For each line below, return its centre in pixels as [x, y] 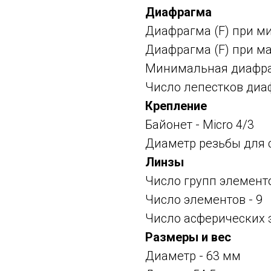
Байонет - [174, 125]
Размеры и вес [188, 237]
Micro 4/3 [228, 125]
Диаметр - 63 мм [193, 256]
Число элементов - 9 [204, 200]
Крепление [176, 106]
